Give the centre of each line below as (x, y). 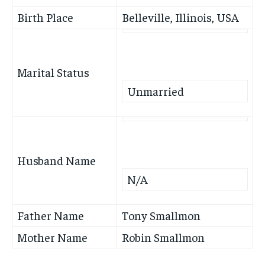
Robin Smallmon (163, 237)
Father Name (51, 215)
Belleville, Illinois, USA (180, 17)
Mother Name (52, 237)
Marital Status (53, 72)
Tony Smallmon (161, 215)
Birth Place (45, 17)
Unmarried (156, 91)
